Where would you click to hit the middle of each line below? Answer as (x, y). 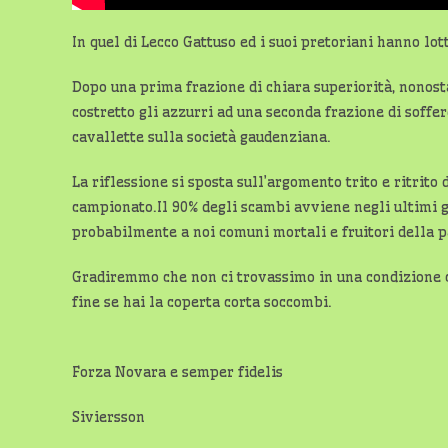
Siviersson (108, 416)
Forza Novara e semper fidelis (177, 371)
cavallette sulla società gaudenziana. (201, 136)
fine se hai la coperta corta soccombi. (202, 301)
